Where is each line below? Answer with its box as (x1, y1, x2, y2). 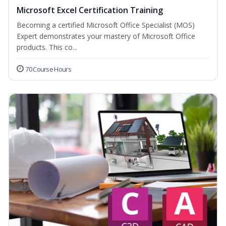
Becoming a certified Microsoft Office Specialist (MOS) (17, 20, 195, 30)
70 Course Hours (25, 65, 71, 74)
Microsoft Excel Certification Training (17, 5, 163, 16)
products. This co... (17, 42, 77, 52)
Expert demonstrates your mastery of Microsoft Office (17, 31, 195, 41)
